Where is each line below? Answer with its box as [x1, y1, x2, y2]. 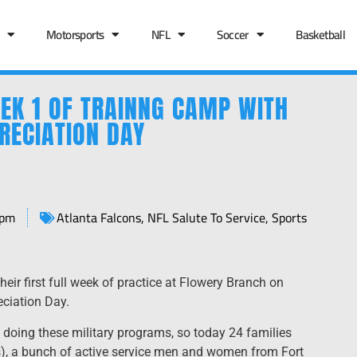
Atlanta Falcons [57, 206, 142, 230]
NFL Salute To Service [147, 206, 266, 230]
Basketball [296, 23, 346, 47]
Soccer [217, 23, 249, 47]
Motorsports [45, 23, 104, 47]
